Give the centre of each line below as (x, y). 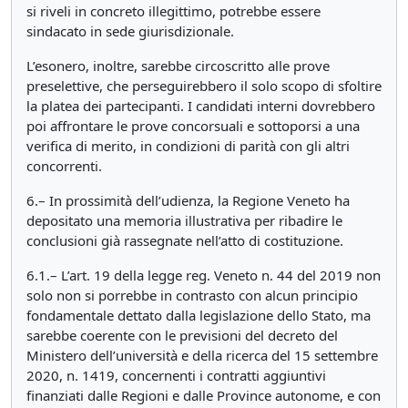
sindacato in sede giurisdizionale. (130, 31)
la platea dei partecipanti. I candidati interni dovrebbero (201, 106)
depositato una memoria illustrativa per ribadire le (184, 220)
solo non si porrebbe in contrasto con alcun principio (192, 295)
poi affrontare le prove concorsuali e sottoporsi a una (193, 126)
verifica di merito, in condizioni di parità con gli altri (188, 146)
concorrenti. (64, 166)
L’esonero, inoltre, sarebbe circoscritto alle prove (178, 66)
